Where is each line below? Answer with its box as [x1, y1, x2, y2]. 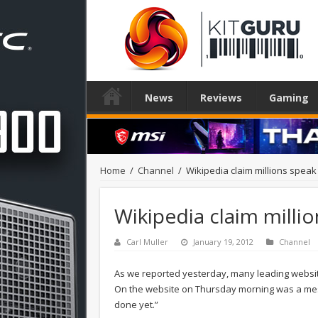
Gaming [269, 91, 309, 104]
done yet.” [114, 297, 158, 311]
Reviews [200, 91, 242, 104]
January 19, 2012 [193, 236, 253, 247]
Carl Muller [126, 236, 168, 247]
